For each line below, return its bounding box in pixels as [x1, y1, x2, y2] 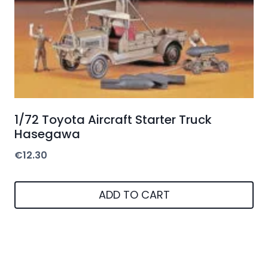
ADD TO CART [98, 187, 170, 203]
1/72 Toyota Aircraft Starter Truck [14, 111, 212, 128]
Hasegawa [14, 125, 80, 142]
